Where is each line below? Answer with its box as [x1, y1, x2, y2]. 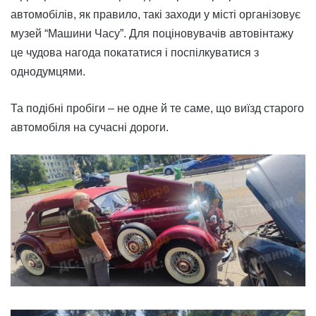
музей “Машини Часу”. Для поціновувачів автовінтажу [11, 28, 293, 39]
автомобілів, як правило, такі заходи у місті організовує [11, 8, 300, 20]
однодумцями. [11, 66, 85, 78]
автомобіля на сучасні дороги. [11, 121, 169, 133]
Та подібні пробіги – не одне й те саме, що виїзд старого [11, 102, 304, 114]
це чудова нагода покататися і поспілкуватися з [11, 47, 259, 59]
